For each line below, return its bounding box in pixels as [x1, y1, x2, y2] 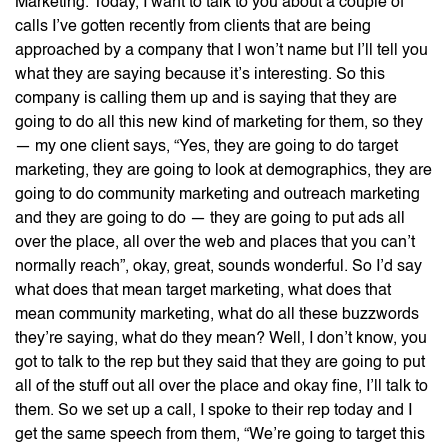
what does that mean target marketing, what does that [15, 282, 391, 299]
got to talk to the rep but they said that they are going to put [15, 354, 425, 371]
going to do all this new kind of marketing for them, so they [15, 114, 423, 131]
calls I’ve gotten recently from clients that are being [15, 18, 371, 35]
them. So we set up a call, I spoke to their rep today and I [15, 402, 412, 419]
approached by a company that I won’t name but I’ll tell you [15, 42, 428, 59]
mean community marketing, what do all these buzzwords [15, 306, 419, 323]
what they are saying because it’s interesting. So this [15, 66, 385, 83]
